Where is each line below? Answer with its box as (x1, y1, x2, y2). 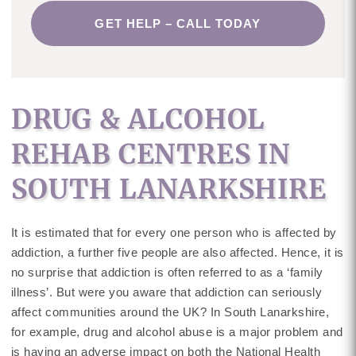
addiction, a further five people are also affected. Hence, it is (10, 246, 344, 259)
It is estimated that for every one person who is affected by (10, 226, 337, 239)
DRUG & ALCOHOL (10, 103, 265, 136)
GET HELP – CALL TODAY (95, 17, 261, 30)
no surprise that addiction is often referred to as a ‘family (10, 265, 323, 279)
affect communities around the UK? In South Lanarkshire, (10, 305, 330, 319)
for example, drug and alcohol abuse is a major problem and (10, 325, 343, 339)
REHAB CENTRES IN (10, 137, 290, 171)
